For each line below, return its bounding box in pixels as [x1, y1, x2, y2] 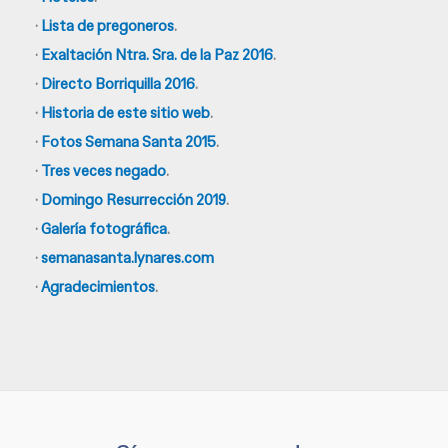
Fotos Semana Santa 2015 [41, 131, 216, 152]
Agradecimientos [41, 276, 155, 297]
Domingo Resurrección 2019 [41, 189, 226, 210]
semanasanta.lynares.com [41, 247, 214, 268]
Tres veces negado [41, 160, 166, 181]
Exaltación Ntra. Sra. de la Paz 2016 [41, 44, 273, 65]
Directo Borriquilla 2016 [41, 73, 195, 94]
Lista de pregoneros [41, 15, 174, 36]
